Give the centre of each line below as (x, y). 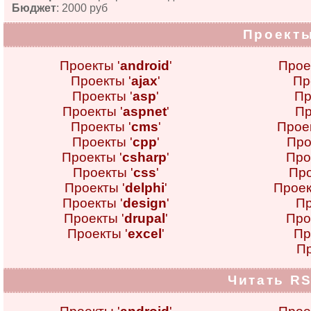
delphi (144, 188)
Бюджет (34, 8)
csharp (144, 157)
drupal (144, 218)
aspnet (144, 111)
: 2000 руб (82, 8)
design (144, 203)
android (144, 66)
